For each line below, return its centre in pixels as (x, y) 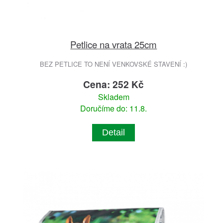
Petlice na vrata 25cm (114, 44)
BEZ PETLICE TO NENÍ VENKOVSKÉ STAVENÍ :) (114, 64)
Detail (114, 132)
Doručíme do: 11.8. (114, 108)
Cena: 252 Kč (114, 84)
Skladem (113, 97)
